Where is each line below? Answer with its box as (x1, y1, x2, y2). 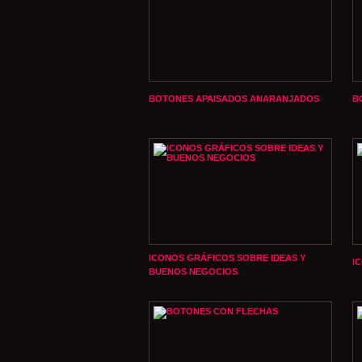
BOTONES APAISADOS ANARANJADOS (149, 94, 319, 103)
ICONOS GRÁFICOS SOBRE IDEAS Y (149, 253, 305, 263)
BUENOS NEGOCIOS (149, 267, 238, 276)
